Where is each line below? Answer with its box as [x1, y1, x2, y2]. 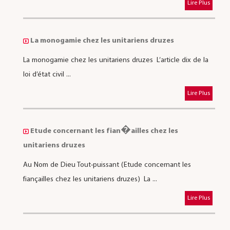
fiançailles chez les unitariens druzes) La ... [23, 174, 157, 184]
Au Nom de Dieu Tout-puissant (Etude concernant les [23, 160, 191, 170]
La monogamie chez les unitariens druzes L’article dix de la [23, 55, 208, 65]
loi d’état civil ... [23, 69, 71, 80]
